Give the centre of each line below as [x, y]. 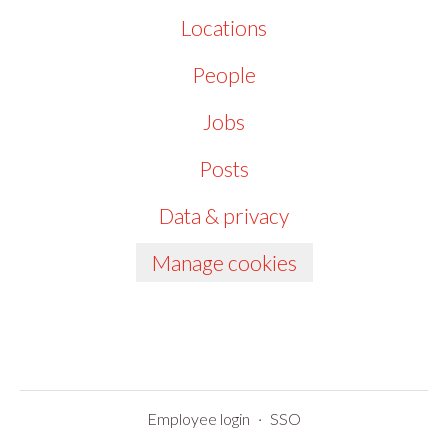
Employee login [198, 418]
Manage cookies [224, 262]
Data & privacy [224, 215]
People [224, 74]
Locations [224, 27]
